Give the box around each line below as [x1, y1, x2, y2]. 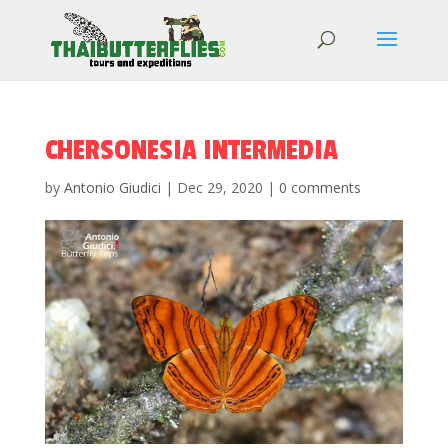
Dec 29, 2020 [176, 178, 263, 197]
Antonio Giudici [63, 178, 161, 197]
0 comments [278, 178, 361, 197]
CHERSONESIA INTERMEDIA [44, 134, 338, 167]
